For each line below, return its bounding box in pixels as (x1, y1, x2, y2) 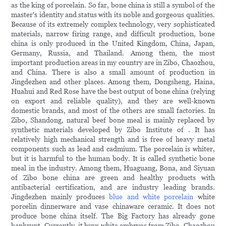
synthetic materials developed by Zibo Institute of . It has (11, 126, 215, 134)
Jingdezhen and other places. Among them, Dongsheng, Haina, (11, 78, 215, 86)
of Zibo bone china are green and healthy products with (11, 174, 215, 182)
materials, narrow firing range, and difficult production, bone (11, 30, 215, 38)
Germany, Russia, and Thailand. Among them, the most (11, 49, 215, 58)
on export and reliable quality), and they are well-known (11, 97, 215, 105)
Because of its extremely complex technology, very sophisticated (11, 20, 215, 29)
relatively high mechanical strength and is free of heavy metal (11, 135, 215, 144)
